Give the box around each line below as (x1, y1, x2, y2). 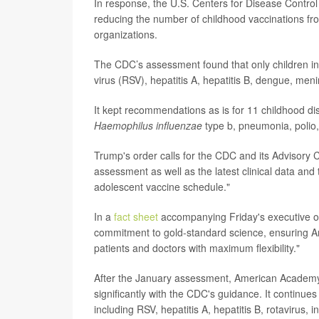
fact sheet (114, 209, 158, 224)
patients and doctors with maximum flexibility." (94, 241, 300, 255)
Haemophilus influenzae (94, 118, 202, 132)
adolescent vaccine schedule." (94, 179, 230, 194)
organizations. (94, 27, 160, 41)
